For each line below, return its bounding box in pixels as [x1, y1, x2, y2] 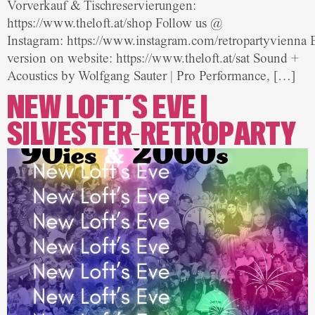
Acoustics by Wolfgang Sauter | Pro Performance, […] [7, 67, 295, 84]
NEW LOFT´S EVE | [7, 91, 209, 125]
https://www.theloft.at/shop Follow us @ [7, 15, 223, 31]
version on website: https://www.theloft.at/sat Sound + [7, 50, 299, 66]
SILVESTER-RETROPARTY [7, 118, 297, 152]
